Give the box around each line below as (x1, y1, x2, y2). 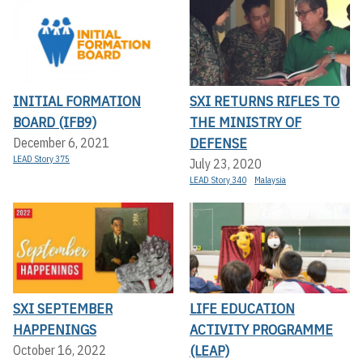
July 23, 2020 (190, 156, 262, 173)
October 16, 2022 (13, 341, 106, 358)
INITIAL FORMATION (13, 92, 141, 111)
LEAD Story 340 (190, 174, 246, 186)
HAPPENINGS (13, 319, 96, 339)
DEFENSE (190, 134, 247, 153)
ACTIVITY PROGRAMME (190, 319, 333, 339)
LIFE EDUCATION (190, 298, 295, 318)
